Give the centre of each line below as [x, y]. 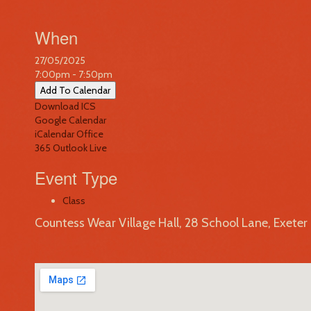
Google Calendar [70, 120]
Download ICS [65, 106]
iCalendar [54, 134]
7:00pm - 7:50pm [74, 74]
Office [90, 134]
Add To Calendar [75, 90]
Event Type [76, 177]
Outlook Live [80, 148]
